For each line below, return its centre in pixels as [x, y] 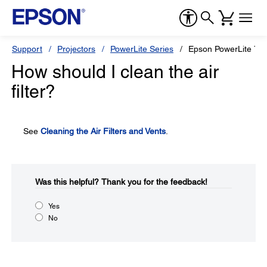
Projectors [76, 49]
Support [27, 49]
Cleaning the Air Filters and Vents [103, 131]
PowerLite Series [142, 49]
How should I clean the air [115, 72]
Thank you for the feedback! [154, 182]
